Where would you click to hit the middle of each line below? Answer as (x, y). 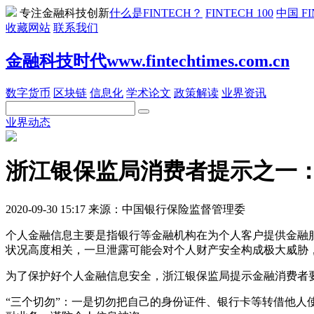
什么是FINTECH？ (156, 13)
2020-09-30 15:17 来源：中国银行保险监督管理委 (125, 209)
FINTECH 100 (239, 13)
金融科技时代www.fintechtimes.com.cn (148, 61)
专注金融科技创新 (64, 13)
